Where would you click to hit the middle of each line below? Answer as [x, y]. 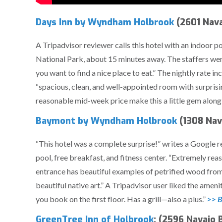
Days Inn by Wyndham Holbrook [105, 23]
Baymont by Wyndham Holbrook [106, 121]
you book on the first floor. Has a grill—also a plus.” [121, 199]
